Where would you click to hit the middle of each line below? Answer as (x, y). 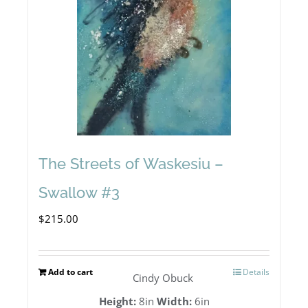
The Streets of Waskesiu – (131, 164)
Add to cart (70, 272)
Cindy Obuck (163, 278)
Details (256, 272)
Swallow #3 (79, 193)
